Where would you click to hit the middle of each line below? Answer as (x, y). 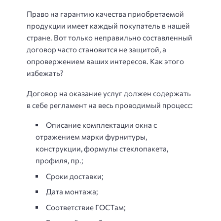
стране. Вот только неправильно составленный (110, 38)
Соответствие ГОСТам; (86, 207)
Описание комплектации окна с (101, 125)
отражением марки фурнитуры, (91, 137)
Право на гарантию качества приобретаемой (105, 14)
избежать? (45, 73)
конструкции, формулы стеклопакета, (102, 149)
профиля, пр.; (59, 161)
